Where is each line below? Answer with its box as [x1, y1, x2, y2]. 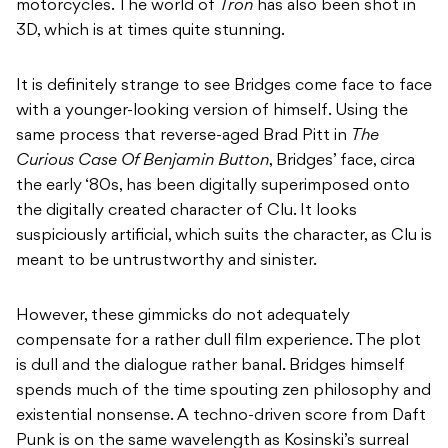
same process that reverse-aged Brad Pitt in [16, 128, 351, 145]
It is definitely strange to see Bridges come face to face [16, 78, 432, 95]
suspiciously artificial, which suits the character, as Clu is [16, 228, 432, 245]
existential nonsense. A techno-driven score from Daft [16, 408, 426, 425]
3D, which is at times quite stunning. [16, 23, 285, 40]
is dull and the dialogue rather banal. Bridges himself [16, 358, 405, 375]
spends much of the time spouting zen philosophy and [16, 383, 431, 400]
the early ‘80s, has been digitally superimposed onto [16, 178, 410, 195]
